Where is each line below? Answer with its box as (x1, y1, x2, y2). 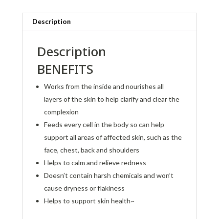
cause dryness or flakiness (44, 183, 125, 192)
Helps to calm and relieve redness (44, 158, 146, 167)
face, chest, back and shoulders (44, 145, 139, 154)
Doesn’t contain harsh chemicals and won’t (44, 171, 174, 179)
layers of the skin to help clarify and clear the (44, 94, 179, 103)
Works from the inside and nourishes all (44, 82, 164, 90)
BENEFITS (37, 60, 93, 78)
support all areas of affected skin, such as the (44, 132, 182, 141)
